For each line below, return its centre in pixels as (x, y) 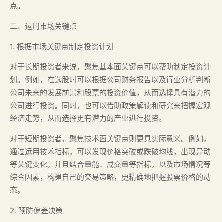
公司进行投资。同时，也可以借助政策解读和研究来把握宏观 (110, 105)
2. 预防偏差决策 (36, 210)
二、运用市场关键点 (43, 26)
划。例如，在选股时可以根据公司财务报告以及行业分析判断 (110, 80)
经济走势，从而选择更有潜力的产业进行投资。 (88, 118)
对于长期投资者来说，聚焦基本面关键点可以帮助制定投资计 (110, 67)
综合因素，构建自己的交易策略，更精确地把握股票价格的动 (110, 177)
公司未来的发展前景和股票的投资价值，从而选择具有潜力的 (110, 92)
